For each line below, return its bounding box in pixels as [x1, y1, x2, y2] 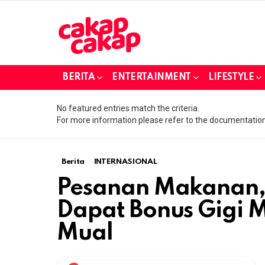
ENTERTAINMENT [112, 72, 192, 82]
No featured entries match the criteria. [57, 103, 199, 113]
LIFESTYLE [208, 72, 254, 82]
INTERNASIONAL [93, 157, 157, 166]
